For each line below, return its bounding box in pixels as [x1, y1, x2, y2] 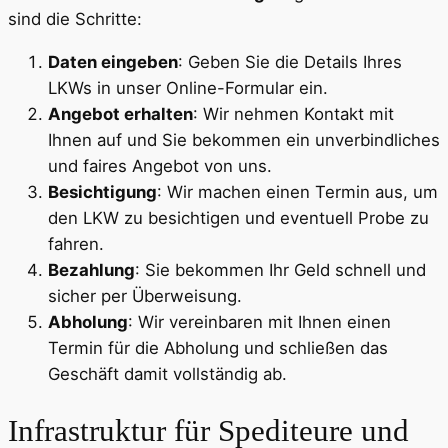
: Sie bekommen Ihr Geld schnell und [135, 259, 426, 280]
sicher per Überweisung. [48, 285, 242, 306]
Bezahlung [48, 259, 135, 280]
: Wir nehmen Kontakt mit [193, 103, 394, 124]
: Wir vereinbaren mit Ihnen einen [128, 311, 391, 332]
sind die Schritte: [8, 8, 142, 29]
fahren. [48, 233, 104, 254]
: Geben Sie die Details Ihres [178, 51, 402, 72]
